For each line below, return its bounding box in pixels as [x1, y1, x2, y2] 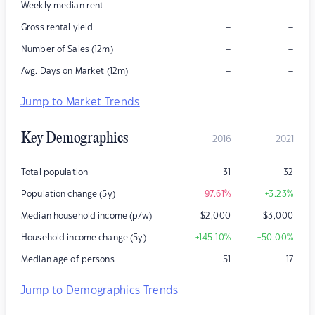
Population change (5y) [21, 190, 115, 199]
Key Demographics [21, 130, 128, 148]
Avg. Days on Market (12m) [21, 67, 129, 76]
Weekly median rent [21, 1, 104, 11]
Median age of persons [21, 255, 115, 264]
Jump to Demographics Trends [20, 285, 179, 297]
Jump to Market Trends [20, 97, 140, 108]
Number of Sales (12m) [21, 45, 113, 54]
